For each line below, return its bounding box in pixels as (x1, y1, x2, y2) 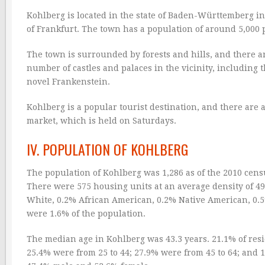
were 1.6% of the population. (27, 209, 146, 219)
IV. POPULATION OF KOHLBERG (27, 138, 188, 160)
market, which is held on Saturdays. (27, 116, 176, 126)
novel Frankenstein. (27, 77, 110, 87)
